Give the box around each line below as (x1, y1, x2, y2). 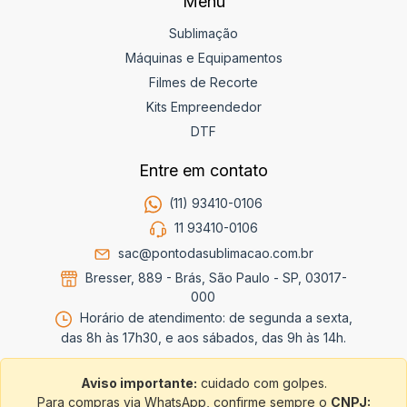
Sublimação (169, 25, 238, 41)
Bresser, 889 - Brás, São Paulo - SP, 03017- (81, 270, 347, 286)
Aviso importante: (80, 374, 197, 391)
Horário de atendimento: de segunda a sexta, (75, 310, 352, 326)
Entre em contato (139, 160, 268, 180)
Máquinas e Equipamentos (124, 49, 283, 65)
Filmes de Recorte (149, 74, 258, 90)
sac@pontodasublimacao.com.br (118, 244, 314, 261)
